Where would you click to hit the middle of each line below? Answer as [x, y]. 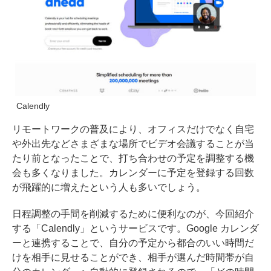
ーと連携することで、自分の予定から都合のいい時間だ [133, 243]
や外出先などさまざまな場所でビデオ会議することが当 [133, 144]
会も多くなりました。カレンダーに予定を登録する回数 [133, 173]
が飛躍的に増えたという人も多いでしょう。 [109, 188]
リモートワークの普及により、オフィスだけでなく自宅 [133, 129]
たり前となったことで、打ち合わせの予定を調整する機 [133, 158]
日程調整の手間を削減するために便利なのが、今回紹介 [133, 214]
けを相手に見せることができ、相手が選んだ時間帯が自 [133, 258]
